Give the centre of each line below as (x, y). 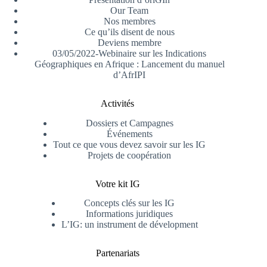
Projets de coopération (130, 155)
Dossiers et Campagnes (129, 123)
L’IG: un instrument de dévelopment (129, 225)
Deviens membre (129, 42)
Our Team (130, 10)
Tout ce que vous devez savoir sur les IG (130, 144)
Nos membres (129, 21)
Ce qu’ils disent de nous (129, 32)
